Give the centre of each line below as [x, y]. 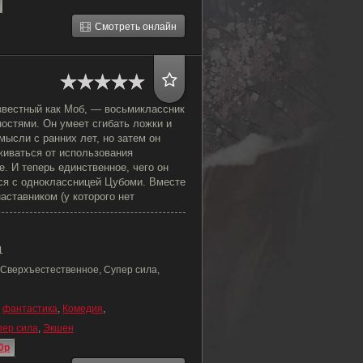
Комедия [83, 309]
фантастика [30, 309]
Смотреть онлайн [136, 27]
